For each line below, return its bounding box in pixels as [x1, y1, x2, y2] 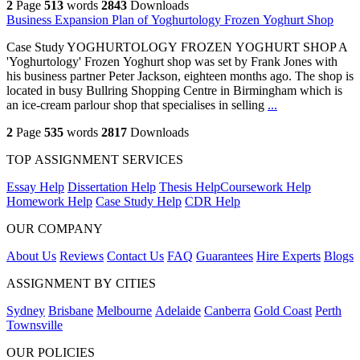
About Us [6, 249, 56, 264]
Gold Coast [254, 304, 312, 318]
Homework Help [6, 194, 92, 209]
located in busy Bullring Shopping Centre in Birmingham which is [6, 84, 342, 98]
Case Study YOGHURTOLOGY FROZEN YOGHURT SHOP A [6, 40, 349, 55]
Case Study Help [96, 194, 182, 209]
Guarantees [196, 249, 253, 264]
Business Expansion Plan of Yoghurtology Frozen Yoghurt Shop [6, 13, 333, 27]
